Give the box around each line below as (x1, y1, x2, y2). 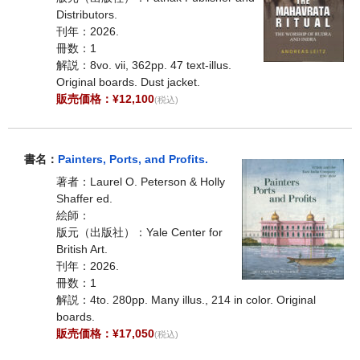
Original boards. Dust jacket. (56, 76, 200, 89)
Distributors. (56, 8, 117, 22)
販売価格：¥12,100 (56, 92, 154, 106)
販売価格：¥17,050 (56, 326, 154, 340)
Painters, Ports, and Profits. (58, 152, 208, 166)
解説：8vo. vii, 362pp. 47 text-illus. (56, 59, 231, 72)
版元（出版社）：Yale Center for (56, 225, 223, 239)
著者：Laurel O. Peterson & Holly (56, 174, 225, 188)
